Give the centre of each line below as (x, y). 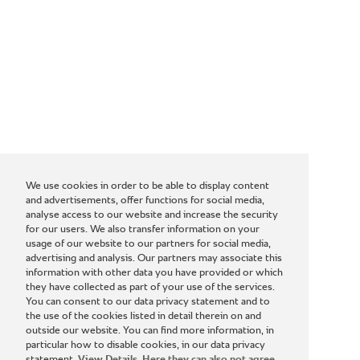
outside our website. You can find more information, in (150, 331)
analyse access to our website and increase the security (152, 215)
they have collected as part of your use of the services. (150, 288)
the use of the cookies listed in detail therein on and (143, 317)
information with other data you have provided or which (154, 273)
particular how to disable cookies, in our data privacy (145, 346)
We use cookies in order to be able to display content (147, 186)
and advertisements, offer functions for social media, (145, 201)
